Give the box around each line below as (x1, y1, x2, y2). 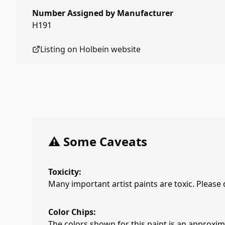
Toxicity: (48, 166, 81, 177)
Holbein (79, 44, 109, 55)
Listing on (40, 44, 79, 55)
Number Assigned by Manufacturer (32, 8, 173, 19)
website (109, 44, 141, 55)
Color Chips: (48, 206, 96, 217)
